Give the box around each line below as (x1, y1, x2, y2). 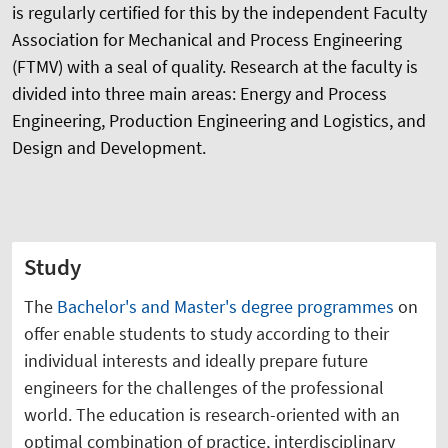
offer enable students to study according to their (24, 321, 389, 345)
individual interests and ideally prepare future (24, 348, 368, 372)
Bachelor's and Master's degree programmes (57, 294, 394, 318)
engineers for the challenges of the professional (24, 375, 384, 399)
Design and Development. (12, 135, 206, 159)
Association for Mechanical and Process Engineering (12, 27, 402, 51)
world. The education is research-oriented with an (24, 402, 400, 426)
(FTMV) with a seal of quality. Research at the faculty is (12, 54, 418, 78)
